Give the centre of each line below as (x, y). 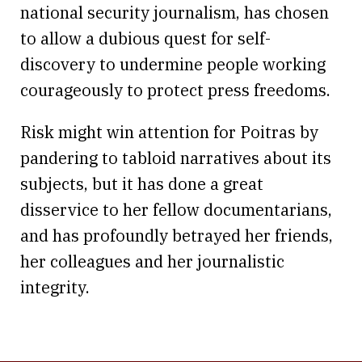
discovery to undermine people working (173, 64)
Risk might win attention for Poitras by (169, 132)
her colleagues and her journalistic (152, 261)
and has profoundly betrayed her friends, (177, 235)
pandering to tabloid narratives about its (176, 158)
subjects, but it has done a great (142, 183)
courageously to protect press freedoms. (175, 90)
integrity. (55, 287)
